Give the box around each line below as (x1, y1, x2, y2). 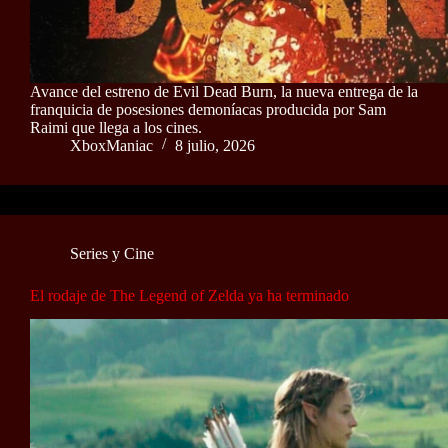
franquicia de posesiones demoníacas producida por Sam (30, 100, 386, 118)
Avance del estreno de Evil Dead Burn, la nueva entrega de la (30, 82, 418, 100)
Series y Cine (70, 244, 154, 262)
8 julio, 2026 (175, 136, 255, 154)
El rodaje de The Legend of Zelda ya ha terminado (30, 286, 349, 304)
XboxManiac (70, 136, 153, 154)
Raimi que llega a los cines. (30, 118, 202, 136)
